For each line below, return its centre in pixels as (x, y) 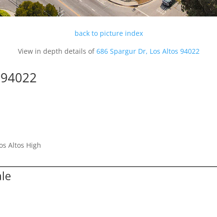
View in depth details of (57, 51)
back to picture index (108, 33)
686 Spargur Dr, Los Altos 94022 (148, 51)
